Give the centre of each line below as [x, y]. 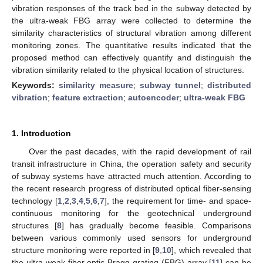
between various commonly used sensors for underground [131, 237]
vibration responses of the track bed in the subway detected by [131, 8]
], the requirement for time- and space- [178, 200]
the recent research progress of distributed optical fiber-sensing [131, 188]
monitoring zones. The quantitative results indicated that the [131, 45]
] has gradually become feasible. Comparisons [156, 225]
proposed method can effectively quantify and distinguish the [131, 57]
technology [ [35, 200]
